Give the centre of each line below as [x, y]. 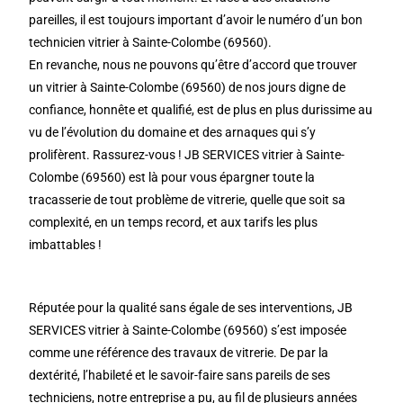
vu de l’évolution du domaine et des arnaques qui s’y [173, 132]
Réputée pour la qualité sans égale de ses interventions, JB [191, 308]
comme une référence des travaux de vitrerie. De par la [179, 353]
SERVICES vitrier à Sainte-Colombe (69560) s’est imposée [188, 330]
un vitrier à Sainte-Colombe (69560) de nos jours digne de [188, 87]
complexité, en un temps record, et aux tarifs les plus [174, 222]
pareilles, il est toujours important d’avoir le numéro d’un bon [196, 20]
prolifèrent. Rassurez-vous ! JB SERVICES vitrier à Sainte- [187, 155]
